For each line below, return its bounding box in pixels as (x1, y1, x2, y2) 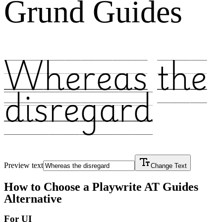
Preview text (4, 161, 43, 170)
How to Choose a (4, 180, 92, 193)
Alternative (4, 192, 62, 205)
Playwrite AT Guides (92, 180, 198, 193)
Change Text (151, 162, 187, 170)
